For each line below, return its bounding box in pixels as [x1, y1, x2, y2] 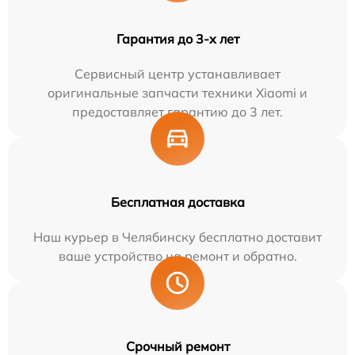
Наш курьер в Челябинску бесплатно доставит [33, 228, 322, 245]
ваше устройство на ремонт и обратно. [58, 247, 297, 264]
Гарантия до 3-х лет [116, 30, 239, 47]
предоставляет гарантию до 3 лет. [72, 103, 283, 120]
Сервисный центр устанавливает [74, 65, 281, 82]
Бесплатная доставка [110, 193, 245, 210]
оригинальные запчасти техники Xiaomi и [48, 84, 307, 101]
